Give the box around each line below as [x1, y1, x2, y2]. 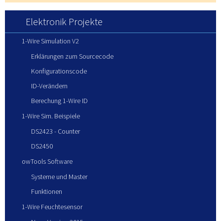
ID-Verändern [31, 81, 68, 90]
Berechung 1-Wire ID [31, 96, 88, 105]
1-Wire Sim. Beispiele [22, 111, 80, 120]
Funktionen [31, 186, 62, 196]
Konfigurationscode [31, 66, 87, 75]
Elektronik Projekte [26, 15, 103, 28]
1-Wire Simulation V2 [22, 36, 79, 45]
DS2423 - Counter [31, 126, 80, 136]
